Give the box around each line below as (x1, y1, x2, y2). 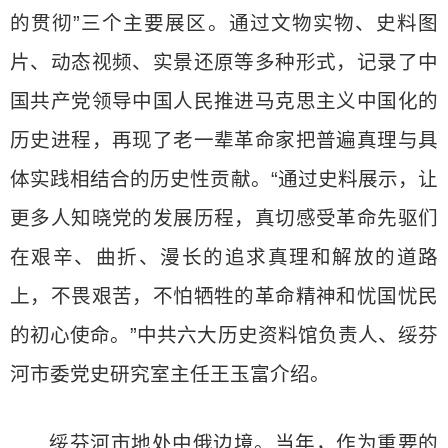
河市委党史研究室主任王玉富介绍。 (10, 363, 330, 385)
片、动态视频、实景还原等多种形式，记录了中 (10, 51, 438, 73)
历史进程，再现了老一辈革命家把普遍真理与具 (10, 129, 438, 151)
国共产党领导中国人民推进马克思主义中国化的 (10, 90, 438, 112)
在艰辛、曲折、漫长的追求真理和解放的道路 (10, 246, 438, 268)
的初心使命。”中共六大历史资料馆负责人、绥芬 (10, 324, 438, 346)
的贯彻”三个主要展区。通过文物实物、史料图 (10, 12, 438, 34)
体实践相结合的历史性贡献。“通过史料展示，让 (10, 168, 438, 190)
